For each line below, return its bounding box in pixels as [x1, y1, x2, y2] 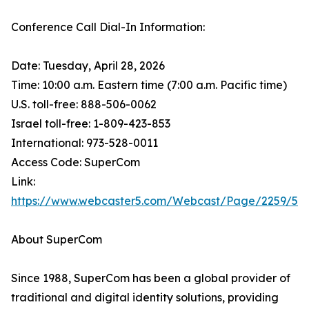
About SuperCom [11, 232, 102, 247]
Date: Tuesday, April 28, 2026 [11, 59, 165, 73]
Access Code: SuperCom [11, 155, 140, 170]
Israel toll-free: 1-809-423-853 [11, 117, 170, 131]
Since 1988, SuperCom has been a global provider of [11, 271, 290, 286]
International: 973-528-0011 [11, 136, 158, 150]
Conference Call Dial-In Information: [11, 20, 205, 34]
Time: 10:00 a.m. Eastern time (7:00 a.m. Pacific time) [11, 78, 287, 92]
